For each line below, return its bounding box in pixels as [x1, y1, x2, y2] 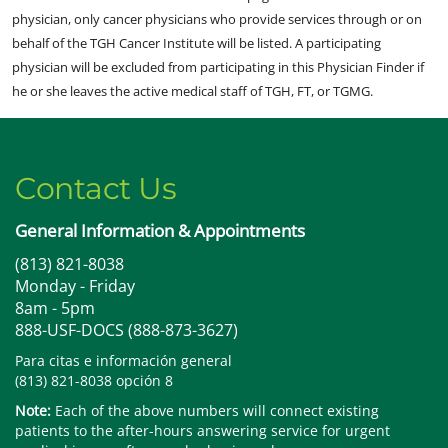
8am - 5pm [15, 296, 95, 319]
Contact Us [15, 169, 176, 207]
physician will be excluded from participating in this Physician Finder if [12, 57, 424, 76]
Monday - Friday [15, 274, 135, 297]
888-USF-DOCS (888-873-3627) [15, 318, 238, 341]
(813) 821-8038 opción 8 [15, 370, 173, 390]
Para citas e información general [15, 350, 232, 370]
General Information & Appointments [15, 218, 305, 242]
